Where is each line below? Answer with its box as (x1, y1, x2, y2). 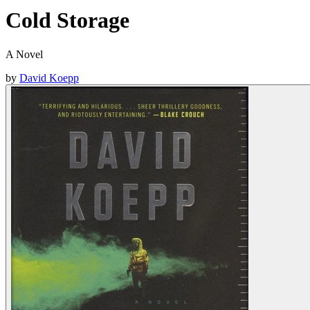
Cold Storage (6, 8, 129, 33)
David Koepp (19, 71, 79, 84)
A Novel (6, 48, 43, 60)
